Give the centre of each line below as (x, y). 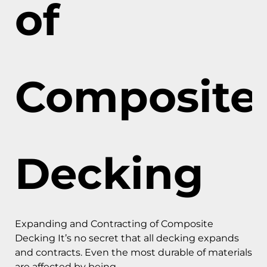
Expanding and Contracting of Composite (114, 224)
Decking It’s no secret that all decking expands (127, 238)
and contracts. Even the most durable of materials (133, 253)
